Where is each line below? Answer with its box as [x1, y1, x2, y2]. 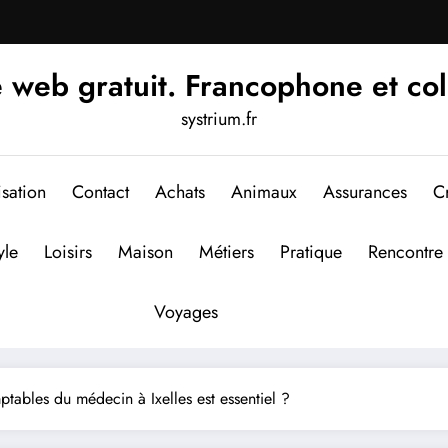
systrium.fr [181, 105, 257, 132]
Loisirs [44, 238, 92, 265]
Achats [154, 178, 205, 205]
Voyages [154, 298, 218, 325]
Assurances [322, 178, 407, 205]
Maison [118, 238, 173, 265]
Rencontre [368, 238, 443, 265]
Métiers [199, 238, 254, 265]
